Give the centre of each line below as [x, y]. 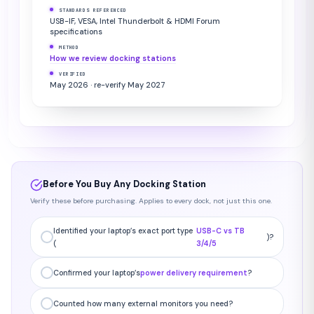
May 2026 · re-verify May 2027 [108, 85]
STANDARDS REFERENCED [93, 11]
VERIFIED [73, 74]
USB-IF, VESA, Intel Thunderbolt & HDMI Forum [135, 21]
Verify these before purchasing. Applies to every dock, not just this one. [151, 201]
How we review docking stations [113, 59]
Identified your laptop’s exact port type [123, 231]
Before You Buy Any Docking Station [124, 185]
